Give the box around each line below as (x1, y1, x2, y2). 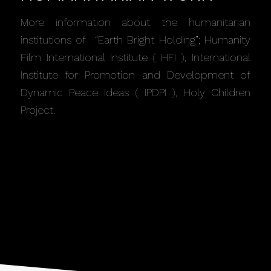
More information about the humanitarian (20, 16, 251, 29)
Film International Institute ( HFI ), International (20, 51, 251, 64)
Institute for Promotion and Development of (20, 68, 251, 82)
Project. (20, 103, 55, 117)
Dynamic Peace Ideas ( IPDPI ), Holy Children (20, 86, 251, 99)
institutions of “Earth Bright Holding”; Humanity (20, 33, 251, 47)
